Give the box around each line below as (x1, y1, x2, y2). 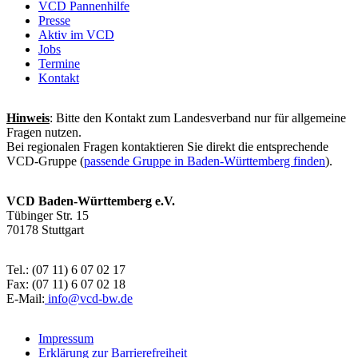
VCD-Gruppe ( (6, 154, 84, 169)
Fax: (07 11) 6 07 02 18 (6, 277, 125, 292)
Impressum (38, 332, 93, 346)
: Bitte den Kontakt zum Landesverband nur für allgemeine (50, 111, 346, 125)
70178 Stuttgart (6, 223, 84, 237)
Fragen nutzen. (6, 125, 82, 140)
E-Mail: (6, 292, 45, 306)
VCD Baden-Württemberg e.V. (6, 194, 175, 209)
